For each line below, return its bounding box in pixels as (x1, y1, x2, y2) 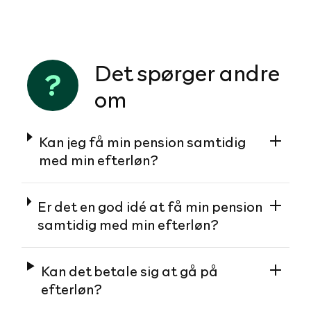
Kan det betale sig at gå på (41, 260, 219, 280)
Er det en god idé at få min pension (37, 196, 263, 216)
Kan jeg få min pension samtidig (39, 131, 246, 151)
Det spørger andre (94, 56, 280, 87)
